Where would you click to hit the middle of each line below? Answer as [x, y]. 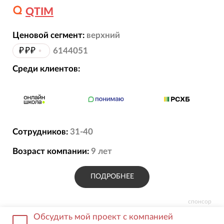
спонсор [200, 201]
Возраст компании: [50, 151]
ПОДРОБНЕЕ [112, 177]
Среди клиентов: [46, 69]
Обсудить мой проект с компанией [103, 216]
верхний [103, 35]
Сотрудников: [40, 132]
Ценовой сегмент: [48, 35]
